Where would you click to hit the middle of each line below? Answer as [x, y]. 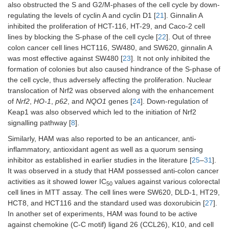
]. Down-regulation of [174, 101]
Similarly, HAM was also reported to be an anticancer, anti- [102, 139]
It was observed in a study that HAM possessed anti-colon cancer [113, 171]
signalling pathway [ [39, 123]
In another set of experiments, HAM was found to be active [102, 214]
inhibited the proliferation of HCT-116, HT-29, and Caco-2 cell [106, 26]
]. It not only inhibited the [170, 58]
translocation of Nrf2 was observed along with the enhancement [111, 90]
